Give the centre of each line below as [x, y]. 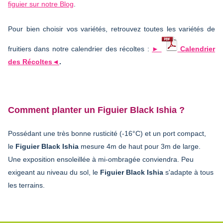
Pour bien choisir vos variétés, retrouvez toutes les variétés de [111, 29]
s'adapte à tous [188, 172]
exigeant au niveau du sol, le [54, 172]
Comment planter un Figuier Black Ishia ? [96, 110]
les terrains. [26, 185]
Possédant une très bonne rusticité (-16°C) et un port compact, [107, 133]
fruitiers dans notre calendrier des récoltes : [80, 49]
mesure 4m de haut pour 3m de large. [140, 146]
